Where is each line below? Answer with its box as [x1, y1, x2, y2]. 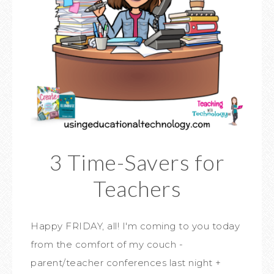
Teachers [93, 175, 181, 202]
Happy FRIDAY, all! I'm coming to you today [31, 220, 240, 232]
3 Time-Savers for [49, 149, 225, 176]
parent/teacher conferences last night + [31, 257, 221, 268]
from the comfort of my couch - [31, 239, 183, 250]
